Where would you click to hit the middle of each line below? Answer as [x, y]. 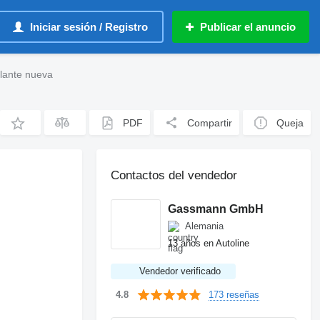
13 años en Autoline [209, 243]
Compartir [210, 122]
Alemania [205, 226]
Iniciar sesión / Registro [89, 27]
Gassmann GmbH [216, 209]
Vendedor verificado [180, 271]
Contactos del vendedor [174, 175]
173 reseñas [234, 294]
